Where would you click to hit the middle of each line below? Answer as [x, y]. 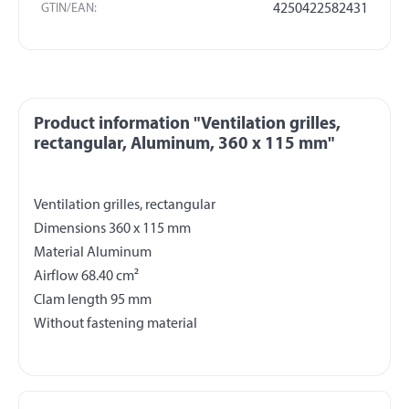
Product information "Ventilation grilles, [187, 124]
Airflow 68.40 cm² [86, 276]
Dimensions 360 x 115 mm [112, 229]
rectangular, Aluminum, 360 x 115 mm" [184, 144]
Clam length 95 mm [93, 300]
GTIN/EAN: [69, 9]
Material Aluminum [93, 252]
